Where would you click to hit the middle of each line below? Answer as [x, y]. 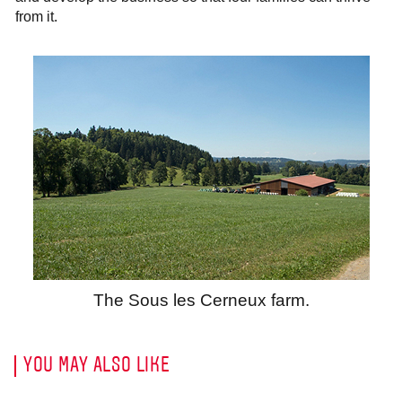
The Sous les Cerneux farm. [201, 300]
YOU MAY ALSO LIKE [97, 366]
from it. [36, 17]
